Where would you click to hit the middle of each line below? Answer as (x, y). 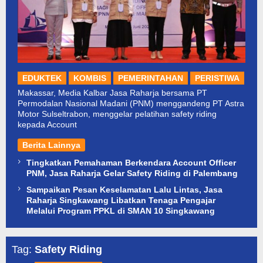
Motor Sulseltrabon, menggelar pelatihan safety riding (117, 114)
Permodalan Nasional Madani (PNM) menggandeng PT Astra (131, 103)
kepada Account (47, 124)
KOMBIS (90, 78)
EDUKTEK (42, 78)
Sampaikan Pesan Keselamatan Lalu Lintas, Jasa (124, 189)
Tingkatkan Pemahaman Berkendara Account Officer (131, 162)
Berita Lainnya (51, 145)
